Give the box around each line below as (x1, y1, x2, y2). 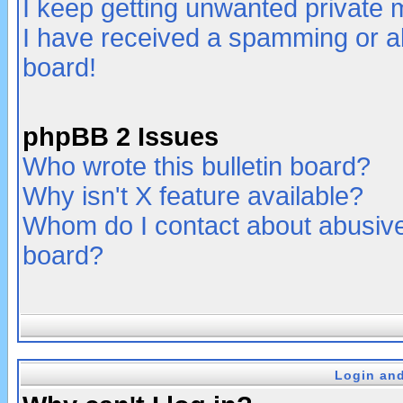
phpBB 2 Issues (22, 122, 219, 151)
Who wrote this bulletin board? (22, 152, 371, 181)
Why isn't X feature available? (22, 182, 363, 210)
